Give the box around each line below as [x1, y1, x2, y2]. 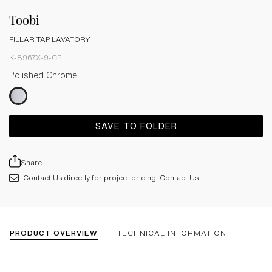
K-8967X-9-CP [9, 53, 61, 61]
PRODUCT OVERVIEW [10, 229, 98, 237]
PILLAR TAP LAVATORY [9, 35, 90, 43]
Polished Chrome [9, 71, 77, 80]
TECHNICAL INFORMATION [117, 229, 226, 237]
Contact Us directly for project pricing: [23, 174, 160, 182]
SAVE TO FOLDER [95, 122, 177, 131]
